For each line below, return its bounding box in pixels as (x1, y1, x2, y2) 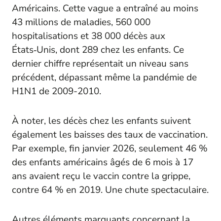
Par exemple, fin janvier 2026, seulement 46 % (12, 142, 208, 155)
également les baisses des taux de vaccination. (12, 128, 208, 142)
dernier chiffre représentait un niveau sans (12, 57, 188, 71)
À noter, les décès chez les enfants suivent (12, 114, 191, 128)
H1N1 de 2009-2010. (12, 85, 101, 98)
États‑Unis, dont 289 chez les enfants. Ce (12, 43, 184, 57)
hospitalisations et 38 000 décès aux (12, 30, 165, 43)
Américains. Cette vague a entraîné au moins (12, 2, 198, 15)
